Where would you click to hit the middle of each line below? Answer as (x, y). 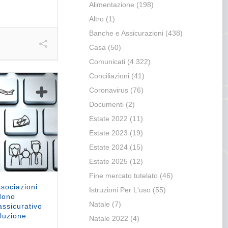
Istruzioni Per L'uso (120, 190)
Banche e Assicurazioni (126, 33)
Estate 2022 (108, 119)
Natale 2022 (108, 219)
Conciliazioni (109, 76)
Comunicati (107, 62)
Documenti (106, 105)
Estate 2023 (108, 133)
